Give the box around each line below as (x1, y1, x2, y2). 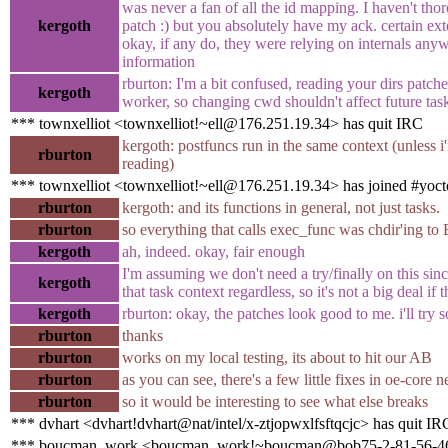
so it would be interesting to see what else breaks (122, 392, 428, 410)
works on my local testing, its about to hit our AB (122, 348, 432, 366)
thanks (122, 326, 163, 344)
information (122, 52, 195, 70)
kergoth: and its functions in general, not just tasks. (122, 198, 440, 216)
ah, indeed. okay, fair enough (122, 242, 305, 260)
